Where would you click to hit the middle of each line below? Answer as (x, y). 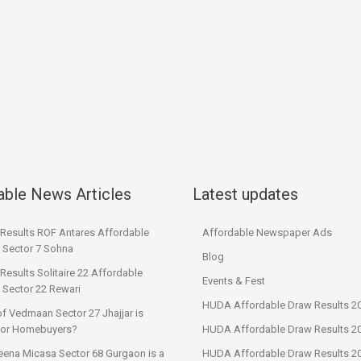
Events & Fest (234, 281)
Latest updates (245, 194)
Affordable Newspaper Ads (267, 232)
